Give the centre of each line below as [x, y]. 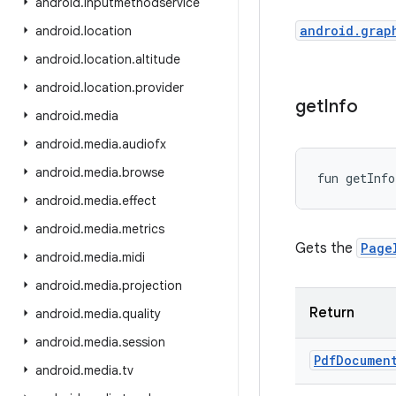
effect [139, 201]
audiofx [144, 144]
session [144, 342]
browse [143, 172]
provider [160, 88]
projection [152, 286]
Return [332, 313]
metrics [143, 229]
